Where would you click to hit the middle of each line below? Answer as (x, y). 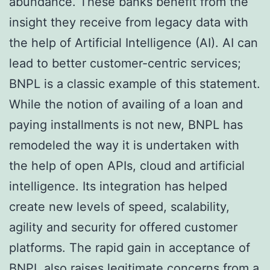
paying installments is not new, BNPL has (126, 124)
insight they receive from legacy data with (129, 22)
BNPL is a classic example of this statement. (135, 83)
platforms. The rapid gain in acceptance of (130, 247)
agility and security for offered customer (123, 227)
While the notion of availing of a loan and (126, 104)
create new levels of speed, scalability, (119, 206)
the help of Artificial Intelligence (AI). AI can (133, 42)
